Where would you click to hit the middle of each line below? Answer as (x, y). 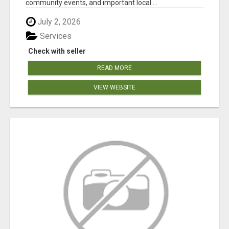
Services (55, 36)
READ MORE (114, 68)
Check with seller (57, 51)
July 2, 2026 (58, 21)
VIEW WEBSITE (114, 88)
